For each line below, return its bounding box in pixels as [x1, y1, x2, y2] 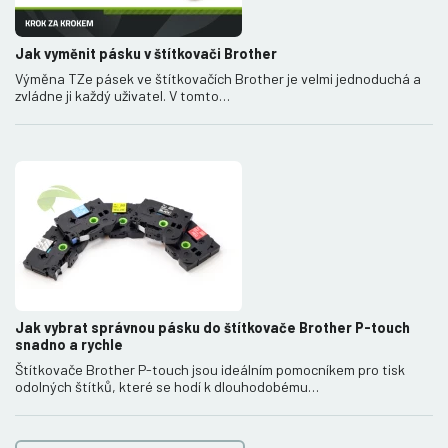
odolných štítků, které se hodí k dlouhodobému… [15, 377, 319, 395]
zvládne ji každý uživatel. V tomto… [15, 86, 230, 104]
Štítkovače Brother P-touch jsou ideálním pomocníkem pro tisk [15, 360, 405, 378]
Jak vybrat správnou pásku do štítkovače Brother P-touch [15, 318, 410, 336]
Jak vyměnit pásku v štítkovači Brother [15, 44, 277, 62]
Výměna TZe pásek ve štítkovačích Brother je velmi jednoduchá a [15, 69, 421, 87]
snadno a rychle [15, 335, 123, 353]
